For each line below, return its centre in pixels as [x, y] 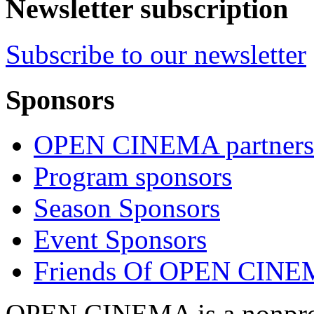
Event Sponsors [120, 240]
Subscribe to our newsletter [156, 54]
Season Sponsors [127, 208]
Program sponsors [133, 177]
